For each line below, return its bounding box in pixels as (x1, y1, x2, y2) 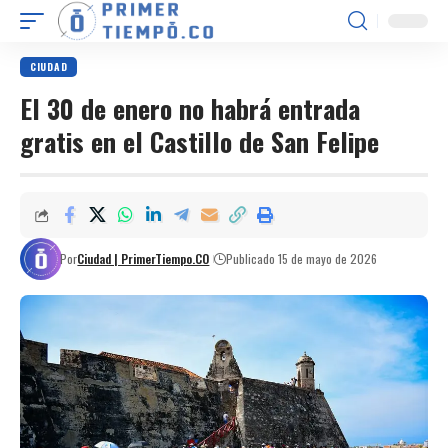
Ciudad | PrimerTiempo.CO (77, 250, 210, 267)
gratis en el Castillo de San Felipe (20, 122, 379, 161)
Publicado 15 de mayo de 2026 (226, 250, 378, 267)
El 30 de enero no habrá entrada (20, 89, 360, 128)
